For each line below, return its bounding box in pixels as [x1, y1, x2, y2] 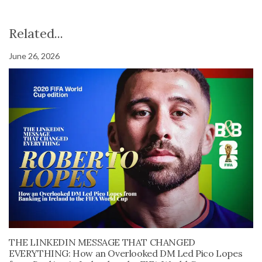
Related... [9, 25, 63, 42]
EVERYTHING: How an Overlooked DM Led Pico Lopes [9, 247, 243, 260]
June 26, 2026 [9, 50, 60, 61]
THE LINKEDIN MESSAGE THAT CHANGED [9, 236, 195, 249]
